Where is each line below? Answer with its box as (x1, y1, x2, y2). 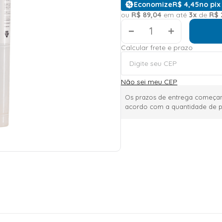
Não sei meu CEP (120, 77, 177, 86)
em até (161, 10, 189, 19)
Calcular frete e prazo (120, 43, 193, 52)
